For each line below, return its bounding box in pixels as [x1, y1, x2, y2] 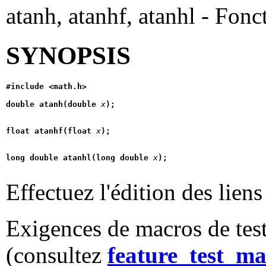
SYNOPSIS [6, 41, 131, 69]
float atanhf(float [6, 126, 96, 135]
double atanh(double [6, 99, 101, 109]
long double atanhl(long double [6, 153, 153, 162]
